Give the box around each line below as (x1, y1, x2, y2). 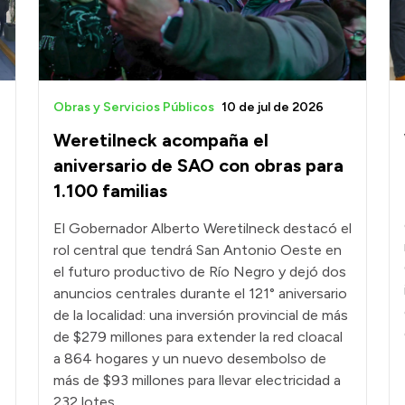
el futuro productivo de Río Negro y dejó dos (53, 262, 346, 280)
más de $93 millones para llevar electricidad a (53, 371, 341, 389)
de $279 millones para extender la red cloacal (53, 327, 343, 345)
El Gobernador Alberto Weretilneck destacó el (53, 219, 352, 237)
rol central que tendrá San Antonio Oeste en (53, 240, 342, 259)
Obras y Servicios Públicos (53, 99, 214, 115)
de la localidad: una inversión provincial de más (53, 306, 348, 324)
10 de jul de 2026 (221, 99, 324, 115)
